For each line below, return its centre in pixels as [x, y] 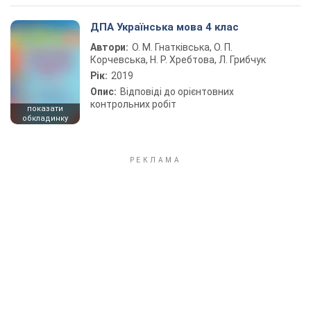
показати [45, 109]
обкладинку [45, 118]
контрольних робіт [133, 104]
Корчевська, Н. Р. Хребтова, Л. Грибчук [178, 60]
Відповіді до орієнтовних [177, 92]
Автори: [109, 47]
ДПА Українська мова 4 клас [165, 27]
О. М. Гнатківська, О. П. [182, 47]
